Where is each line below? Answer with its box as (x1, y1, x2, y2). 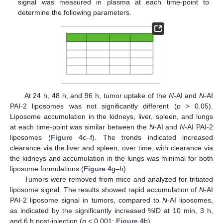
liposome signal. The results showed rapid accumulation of (10, 186, 199, 194)
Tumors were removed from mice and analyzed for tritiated (24, 175, 213, 184)
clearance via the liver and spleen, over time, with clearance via (10, 144, 213, 152)
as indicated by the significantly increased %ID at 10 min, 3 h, (10, 207, 213, 215)
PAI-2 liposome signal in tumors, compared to (10, 196, 162, 205)
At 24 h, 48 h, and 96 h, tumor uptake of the (24, 92, 169, 100)
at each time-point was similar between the (10, 123, 149, 131)
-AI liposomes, (167, 196, 213, 205)
